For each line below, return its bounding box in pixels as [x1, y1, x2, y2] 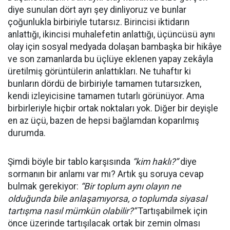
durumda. [8, 128, 46, 138]
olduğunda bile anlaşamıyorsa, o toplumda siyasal [8, 194, 207, 204]
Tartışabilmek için [136, 206, 207, 216]
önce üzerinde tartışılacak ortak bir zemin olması [8, 218, 200, 228]
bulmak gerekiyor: [8, 181, 81, 191]
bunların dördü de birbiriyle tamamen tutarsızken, [8, 79, 201, 89]
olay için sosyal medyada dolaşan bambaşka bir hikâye [8, 42, 222, 52]
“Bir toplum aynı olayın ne [81, 181, 181, 191]
